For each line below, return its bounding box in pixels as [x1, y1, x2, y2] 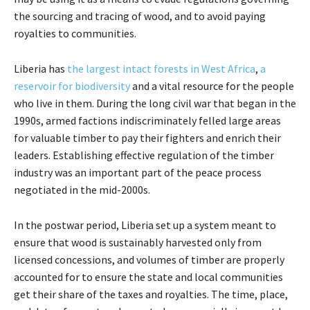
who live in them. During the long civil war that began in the [14, 96, 296, 111]
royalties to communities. [14, 26, 136, 41]
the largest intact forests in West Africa [67, 62, 255, 76]
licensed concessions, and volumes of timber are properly [14, 253, 284, 267]
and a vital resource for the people [130, 79, 294, 93]
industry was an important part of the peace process [14, 165, 262, 180]
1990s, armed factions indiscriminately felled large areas [14, 113, 281, 128]
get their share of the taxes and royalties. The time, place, [14, 287, 288, 302]
